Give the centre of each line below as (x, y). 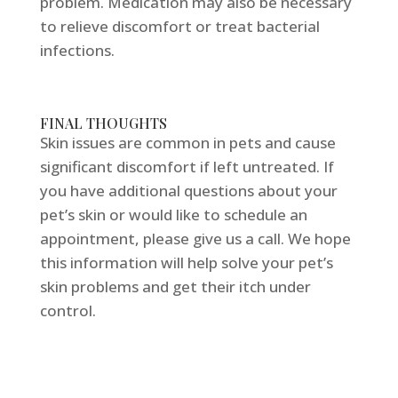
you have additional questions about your (188, 191)
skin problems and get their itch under (175, 287)
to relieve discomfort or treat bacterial (179, 27)
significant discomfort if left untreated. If (187, 167)
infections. (77, 51)
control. (68, 311)
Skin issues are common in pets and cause (187, 143)
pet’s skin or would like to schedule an (173, 215)
